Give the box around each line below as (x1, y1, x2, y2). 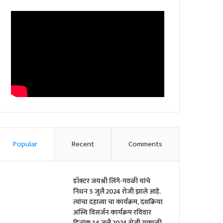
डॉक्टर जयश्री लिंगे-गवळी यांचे (73, 175, 151, 187)
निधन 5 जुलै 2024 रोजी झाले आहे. (73, 186, 161, 198)
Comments (128, 138, 163, 151)
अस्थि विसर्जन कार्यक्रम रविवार (73, 207, 152, 219)
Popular (13, 138, 38, 151)
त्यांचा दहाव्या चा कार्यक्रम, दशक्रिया (73, 196, 163, 208)
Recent (72, 138, 95, 151)
